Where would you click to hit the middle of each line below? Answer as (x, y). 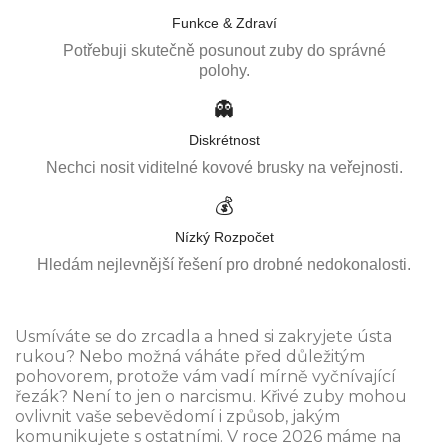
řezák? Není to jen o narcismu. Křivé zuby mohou (211, 397)
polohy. (224, 71)
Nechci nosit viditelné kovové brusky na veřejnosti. (224, 168)
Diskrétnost (224, 140)
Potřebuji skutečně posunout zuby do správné (224, 51)
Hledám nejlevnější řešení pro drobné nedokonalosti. (224, 265)
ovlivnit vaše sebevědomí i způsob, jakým (177, 417)
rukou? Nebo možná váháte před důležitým (190, 357)
